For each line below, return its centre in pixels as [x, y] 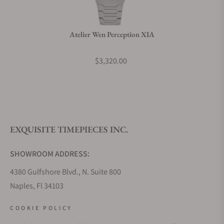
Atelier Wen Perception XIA [112, 34]
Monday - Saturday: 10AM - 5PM [62, 217]
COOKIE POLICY [41, 208]
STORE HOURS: [36, 199]
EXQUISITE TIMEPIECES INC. [69, 129]
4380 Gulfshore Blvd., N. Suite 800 [65, 172]
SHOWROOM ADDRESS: [50, 154]
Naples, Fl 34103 [37, 186]
